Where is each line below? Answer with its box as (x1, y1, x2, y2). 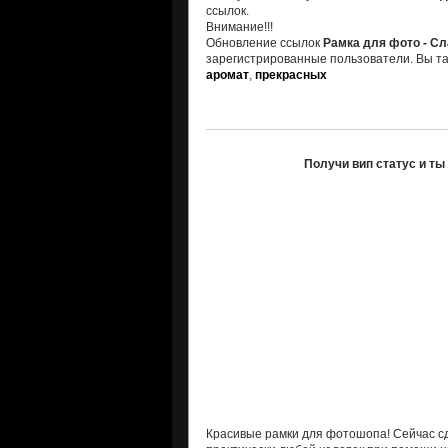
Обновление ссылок (206, 36, 323, 51)
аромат (206, 68, 249, 83)
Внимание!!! (206, 20, 273, 35)
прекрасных (255, 68, 327, 83)
